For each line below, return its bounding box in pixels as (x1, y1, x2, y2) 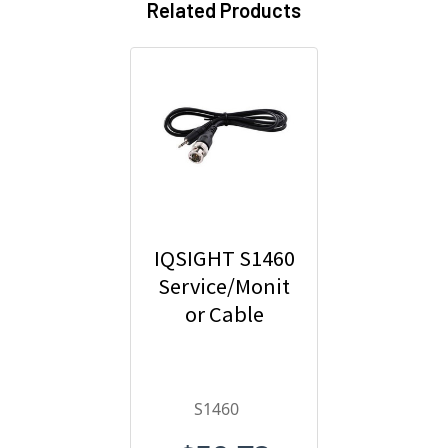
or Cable (184, 300, 264, 329)
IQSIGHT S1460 (153, 244, 295, 273)
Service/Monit (158, 272, 290, 301)
